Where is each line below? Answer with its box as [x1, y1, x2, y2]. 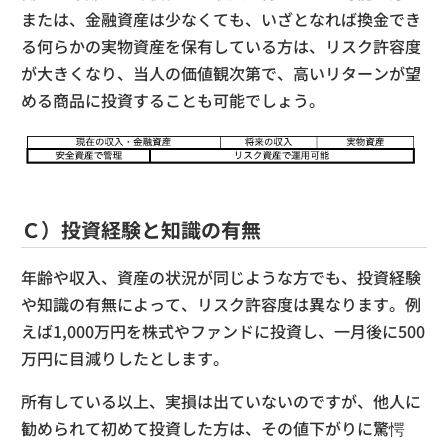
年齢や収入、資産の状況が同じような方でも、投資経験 [21, 265, 421, 290]
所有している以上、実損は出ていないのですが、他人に [21, 389, 421, 414]
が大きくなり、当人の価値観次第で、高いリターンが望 [21, 60, 421, 85]
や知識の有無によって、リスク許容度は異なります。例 [21, 292, 421, 317]
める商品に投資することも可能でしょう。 [21, 87, 325, 112]
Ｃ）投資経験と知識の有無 [21, 215, 261, 245]
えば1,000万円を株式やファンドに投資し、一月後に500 [21, 319, 425, 344]
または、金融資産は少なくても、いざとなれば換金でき [21, 6, 421, 31]
